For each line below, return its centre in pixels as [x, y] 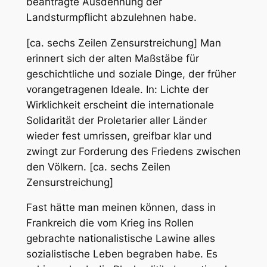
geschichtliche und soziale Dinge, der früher [131, 74]
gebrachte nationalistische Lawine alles [120, 239]
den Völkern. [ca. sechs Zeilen [98, 167]
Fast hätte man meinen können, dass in [121, 208]
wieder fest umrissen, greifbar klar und [119, 136]
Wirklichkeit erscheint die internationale [120, 105]
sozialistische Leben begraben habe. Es [122, 254]
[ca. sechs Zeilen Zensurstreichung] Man [123, 43]
